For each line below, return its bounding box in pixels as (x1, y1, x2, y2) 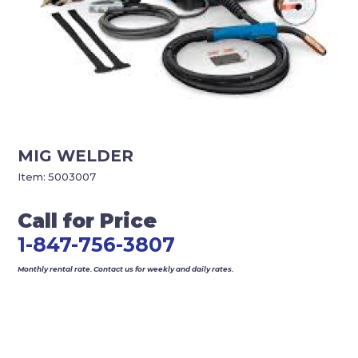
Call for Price (18, 209, 157, 233)
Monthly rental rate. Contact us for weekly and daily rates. (18, 265, 234, 274)
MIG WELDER (18, 146, 134, 166)
